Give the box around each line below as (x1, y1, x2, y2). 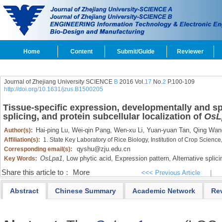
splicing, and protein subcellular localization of (2, 111, 204, 121)
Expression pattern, (112, 155, 171, 162)
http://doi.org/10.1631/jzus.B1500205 (3, 86, 103, 93)
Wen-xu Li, (111, 126, 145, 134)
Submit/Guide (117, 48, 155, 55)
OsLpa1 (40, 155, 62, 162)
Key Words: (3, 155, 39, 162)
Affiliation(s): (3, 136, 42, 143)
